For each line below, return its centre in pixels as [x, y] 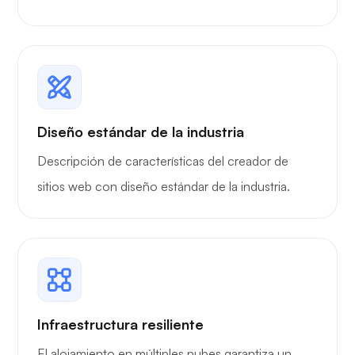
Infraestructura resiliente [120, 324]
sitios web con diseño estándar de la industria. [164, 186]
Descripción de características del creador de [163, 160]
